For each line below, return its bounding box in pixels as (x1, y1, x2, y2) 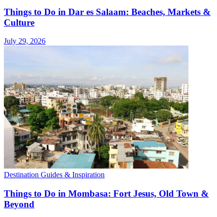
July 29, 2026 (4, 37, 46, 46)
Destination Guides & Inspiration (4, 170, 105, 179)
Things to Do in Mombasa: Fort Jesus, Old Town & (4, 188, 209, 199)
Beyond (4, 199, 34, 209)
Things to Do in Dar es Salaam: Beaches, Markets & (4, 6, 211, 17)
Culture (4, 17, 34, 28)
